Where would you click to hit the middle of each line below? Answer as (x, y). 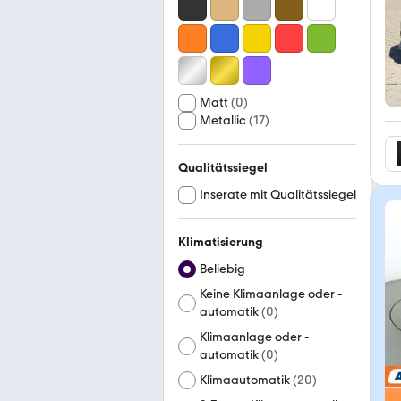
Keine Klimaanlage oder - (271, 294)
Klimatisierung (221, 242)
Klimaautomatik (245, 380)
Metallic (223, 120)
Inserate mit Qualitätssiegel (278, 195)
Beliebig (222, 269)
